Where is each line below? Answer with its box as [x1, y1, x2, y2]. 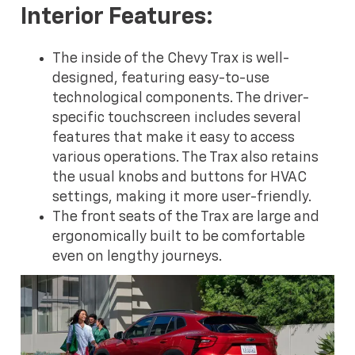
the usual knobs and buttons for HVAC [52, 170, 307, 185]
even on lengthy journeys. [52, 249, 223, 264]
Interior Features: [21, 5, 214, 29]
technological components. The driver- [52, 90, 310, 105]
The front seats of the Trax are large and [52, 209, 320, 224]
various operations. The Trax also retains [52, 150, 319, 165]
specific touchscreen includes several [52, 110, 302, 125]
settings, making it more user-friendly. [52, 189, 312, 204]
